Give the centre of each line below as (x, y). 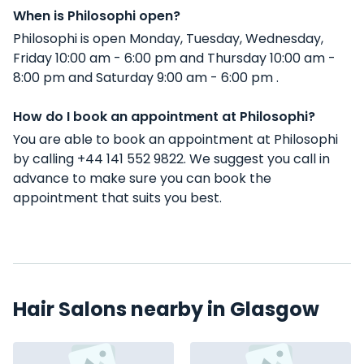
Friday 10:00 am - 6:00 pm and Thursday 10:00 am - (174, 58)
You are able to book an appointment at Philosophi (175, 139)
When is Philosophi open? (97, 16)
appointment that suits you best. (117, 198)
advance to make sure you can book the (142, 178)
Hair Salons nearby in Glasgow (166, 309)
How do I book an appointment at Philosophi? (164, 117)
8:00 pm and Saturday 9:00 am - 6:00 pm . (146, 78)
